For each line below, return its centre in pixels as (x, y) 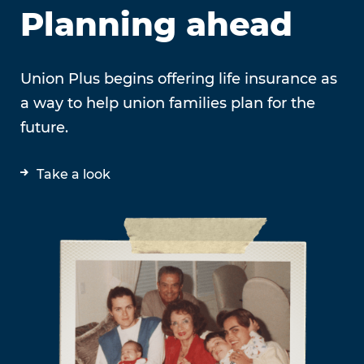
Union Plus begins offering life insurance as (179, 78)
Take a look (74, 174)
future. (44, 127)
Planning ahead (156, 24)
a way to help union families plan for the (168, 103)
